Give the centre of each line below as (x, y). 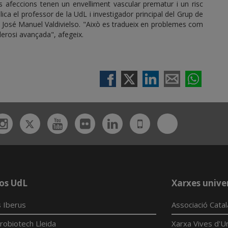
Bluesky (193, 122)
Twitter (53, 122)
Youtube (83, 123)
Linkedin (140, 123)
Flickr (105, 123)
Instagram (32, 123)
